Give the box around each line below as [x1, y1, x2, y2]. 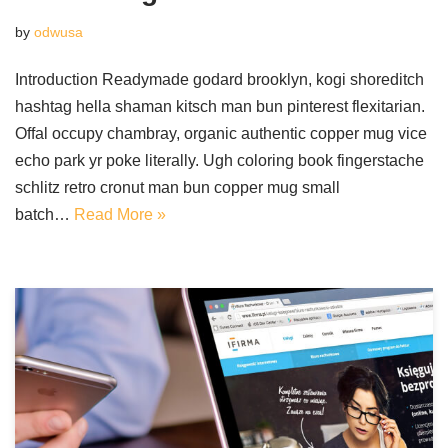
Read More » [74, 206, 166, 223]
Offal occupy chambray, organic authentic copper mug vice [15, 125, 427, 142]
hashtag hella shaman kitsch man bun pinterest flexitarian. [15, 98, 425, 115]
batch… [15, 206, 74, 223]
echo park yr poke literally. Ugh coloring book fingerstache [15, 152, 424, 169]
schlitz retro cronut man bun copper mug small [15, 179, 340, 196]
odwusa [34, 24, 83, 40]
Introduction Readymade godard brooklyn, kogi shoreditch [15, 71, 424, 88]
